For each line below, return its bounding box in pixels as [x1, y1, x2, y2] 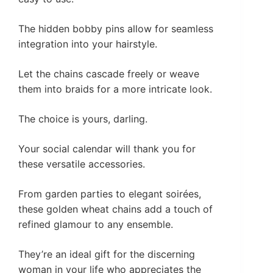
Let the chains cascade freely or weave [18, 67, 199, 80]
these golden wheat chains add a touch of [18, 202, 213, 215]
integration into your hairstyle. [18, 37, 157, 50]
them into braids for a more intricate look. [18, 82, 212, 95]
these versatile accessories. [18, 157, 145, 170]
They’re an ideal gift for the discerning [18, 247, 195, 260]
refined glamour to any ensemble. [18, 218, 173, 230]
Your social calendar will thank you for [18, 142, 196, 155]
